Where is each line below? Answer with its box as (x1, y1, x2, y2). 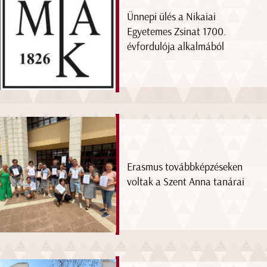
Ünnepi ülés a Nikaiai (127, 10, 216, 23)
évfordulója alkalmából (127, 39, 225, 53)
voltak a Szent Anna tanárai (127, 175, 245, 188)
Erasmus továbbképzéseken (127, 160, 243, 173)
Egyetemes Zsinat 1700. (127, 24, 226, 38)
